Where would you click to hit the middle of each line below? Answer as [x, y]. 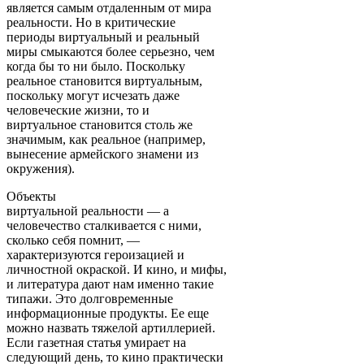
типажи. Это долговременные [90, 298]
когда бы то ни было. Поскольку [96, 66]
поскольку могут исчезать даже [93, 95]
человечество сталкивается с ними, [104, 225]
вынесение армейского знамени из [102, 154]
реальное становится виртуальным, [104, 80]
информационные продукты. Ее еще [108, 313]
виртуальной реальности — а [88, 210]
